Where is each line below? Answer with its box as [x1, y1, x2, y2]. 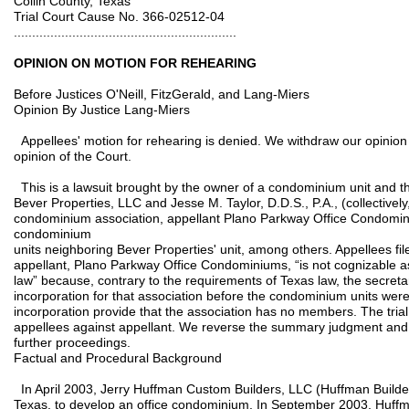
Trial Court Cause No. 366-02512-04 [14, 9, 225, 24]
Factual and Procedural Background [14, 351, 222, 365]
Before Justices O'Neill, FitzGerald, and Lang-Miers [14, 87, 309, 101]
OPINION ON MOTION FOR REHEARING [14, 56, 257, 70]
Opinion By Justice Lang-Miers [14, 102, 190, 117]
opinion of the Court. [14, 149, 131, 163]
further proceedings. [14, 335, 131, 350]
